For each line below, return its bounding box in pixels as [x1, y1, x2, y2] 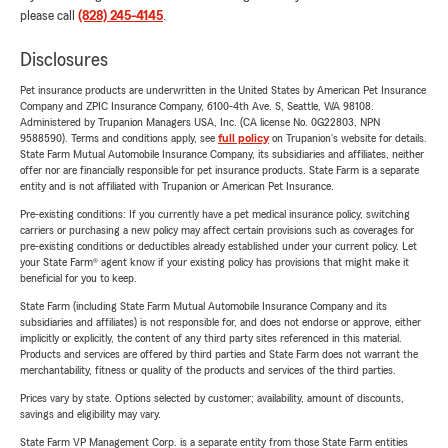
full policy [218, 132, 269, 145]
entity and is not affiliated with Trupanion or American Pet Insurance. [20, 180, 334, 193]
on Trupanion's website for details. [269, 132, 427, 145]
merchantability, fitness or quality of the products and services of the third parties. [20, 364, 396, 377]
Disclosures [20, 50, 108, 71]
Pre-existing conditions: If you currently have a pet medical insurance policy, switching [20, 208, 410, 221]
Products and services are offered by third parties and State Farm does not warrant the [20, 348, 418, 361]
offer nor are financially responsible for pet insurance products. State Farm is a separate [20, 164, 419, 177]
